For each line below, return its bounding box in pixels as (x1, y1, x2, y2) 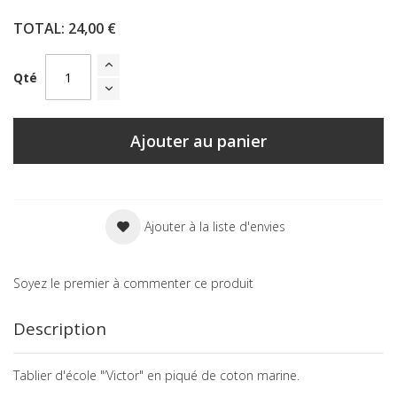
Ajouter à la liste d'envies (144, 218, 285, 236)
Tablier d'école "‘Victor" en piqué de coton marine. (13, 367, 300, 385)
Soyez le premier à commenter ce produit (13, 275, 253, 292)
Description (13, 317, 106, 341)
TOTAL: (13, 19, 68, 39)
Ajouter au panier (130, 130, 267, 152)
